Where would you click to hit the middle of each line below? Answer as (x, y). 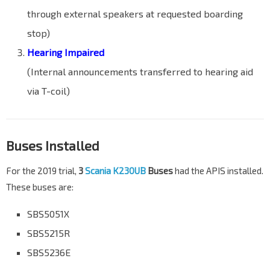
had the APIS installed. (218, 171)
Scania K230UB (115, 171)
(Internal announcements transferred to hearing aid (140, 72)
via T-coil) (49, 91)
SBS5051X (48, 214)
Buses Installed (53, 146)
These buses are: (40, 187)
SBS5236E (49, 253)
